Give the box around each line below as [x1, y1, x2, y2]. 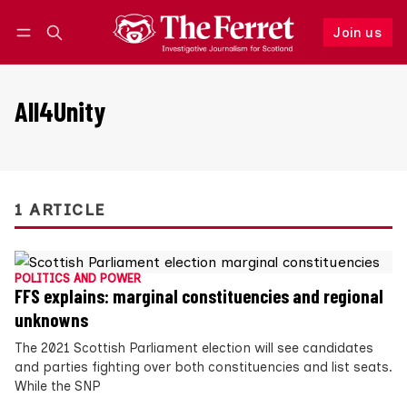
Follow [257, 42, 300, 59]
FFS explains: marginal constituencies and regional [15, 285, 383, 308]
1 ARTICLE [15, 200, 105, 220]
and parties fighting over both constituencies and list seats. [15, 359, 392, 376]
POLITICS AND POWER [15, 272, 141, 286]
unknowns [15, 309, 88, 332]
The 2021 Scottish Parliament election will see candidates [15, 340, 373, 357]
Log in [32, 44, 67, 58]
